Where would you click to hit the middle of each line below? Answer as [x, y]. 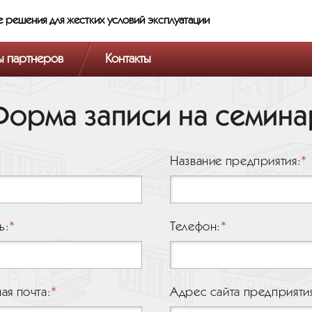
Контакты [128, 59]
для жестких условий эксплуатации [130, 21]
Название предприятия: [236, 162]
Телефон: [196, 227]
